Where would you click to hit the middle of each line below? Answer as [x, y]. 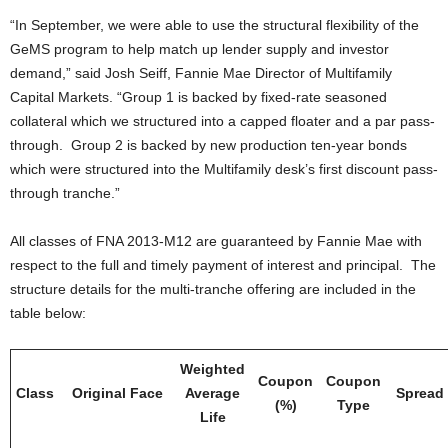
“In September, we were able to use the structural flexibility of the [214, 25]
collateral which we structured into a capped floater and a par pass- [222, 121]
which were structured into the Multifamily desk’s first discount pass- [224, 169]
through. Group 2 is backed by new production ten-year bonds [208, 145]
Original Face [117, 393]
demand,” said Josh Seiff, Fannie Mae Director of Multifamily [201, 73]
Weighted [212, 369]
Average [212, 393]
